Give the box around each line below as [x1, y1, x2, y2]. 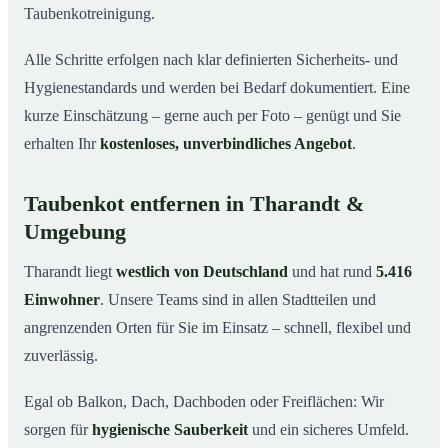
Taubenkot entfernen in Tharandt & [24, 191, 364, 216]
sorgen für [24, 420, 92, 438]
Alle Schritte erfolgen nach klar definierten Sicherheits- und [24, 50, 398, 68]
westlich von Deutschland [116, 262, 288, 280]
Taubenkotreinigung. [24, 4, 155, 22]
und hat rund [288, 262, 376, 280]
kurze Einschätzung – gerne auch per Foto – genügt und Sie [24, 106, 401, 124]
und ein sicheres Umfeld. [248, 420, 409, 438]
